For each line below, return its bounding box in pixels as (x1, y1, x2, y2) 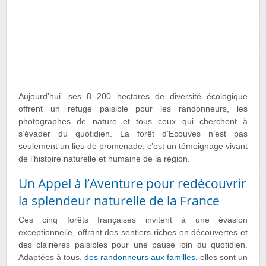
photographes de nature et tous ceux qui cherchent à (18, 117, 248, 126)
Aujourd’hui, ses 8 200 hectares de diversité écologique (18, 92, 248, 102)
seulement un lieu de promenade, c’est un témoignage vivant (18, 142, 248, 151)
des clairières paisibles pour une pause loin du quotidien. (18, 240, 248, 250)
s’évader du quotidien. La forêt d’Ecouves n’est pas (18, 129, 248, 139)
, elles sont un (195, 253, 248, 262)
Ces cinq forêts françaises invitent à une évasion (18, 216, 248, 225)
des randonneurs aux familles (84, 253, 195, 262)
